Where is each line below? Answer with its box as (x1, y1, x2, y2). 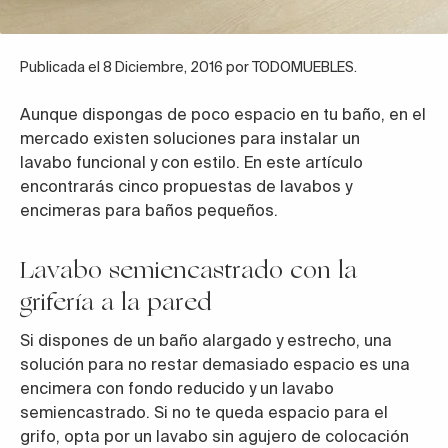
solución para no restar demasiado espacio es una (20, 355, 410, 374)
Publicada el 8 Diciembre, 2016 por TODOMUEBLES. (20, 59, 357, 76)
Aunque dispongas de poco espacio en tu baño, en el (20, 105, 426, 124)
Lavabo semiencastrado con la (20, 253, 357, 287)
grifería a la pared (20, 285, 212, 319)
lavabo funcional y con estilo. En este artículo (20, 153, 363, 172)
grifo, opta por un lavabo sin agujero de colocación (20, 427, 409, 446)
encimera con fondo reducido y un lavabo (20, 379, 334, 398)
